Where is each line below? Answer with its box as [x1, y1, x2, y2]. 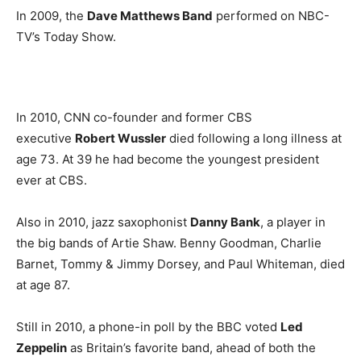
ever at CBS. [16, 172, 87, 188]
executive [16, 131, 75, 146]
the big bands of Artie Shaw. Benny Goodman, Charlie [16, 235, 322, 251]
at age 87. [16, 277, 70, 293]
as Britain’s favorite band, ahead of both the [67, 340, 316, 355]
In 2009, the [16, 8, 87, 23]
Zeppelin [16, 340, 67, 355]
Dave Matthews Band [87, 8, 213, 23]
